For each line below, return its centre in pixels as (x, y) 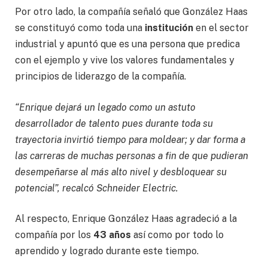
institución (169, 28)
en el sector (221, 28)
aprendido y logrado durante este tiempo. (107, 251)
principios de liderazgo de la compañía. (100, 77)
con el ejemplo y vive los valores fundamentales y (125, 60)
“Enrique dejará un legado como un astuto (105, 107)
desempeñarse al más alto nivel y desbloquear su (121, 172)
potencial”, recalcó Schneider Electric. (98, 188)
